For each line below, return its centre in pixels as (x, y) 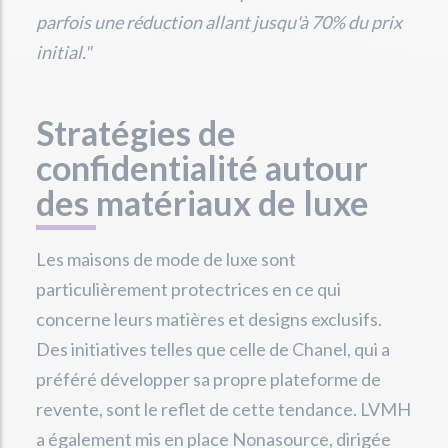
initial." (63, 52)
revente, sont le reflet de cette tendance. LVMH (223, 409)
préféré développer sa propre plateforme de (208, 379)
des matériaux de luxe (202, 202)
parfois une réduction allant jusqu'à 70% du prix (219, 22)
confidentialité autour (202, 167)
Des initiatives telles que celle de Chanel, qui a (213, 349)
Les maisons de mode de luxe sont (166, 259)
